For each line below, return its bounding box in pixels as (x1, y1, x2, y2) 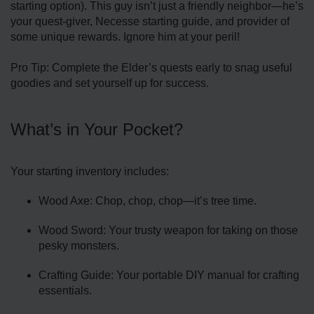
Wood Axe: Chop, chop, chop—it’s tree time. (39, 194, 257, 207)
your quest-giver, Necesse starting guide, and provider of (11, 15, 289, 27)
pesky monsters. (39, 239, 119, 252)
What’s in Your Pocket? (11, 119, 183, 139)
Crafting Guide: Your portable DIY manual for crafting (39, 268, 299, 281)
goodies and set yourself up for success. (11, 76, 209, 89)
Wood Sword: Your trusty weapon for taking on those (39, 224, 298, 236)
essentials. (39, 284, 92, 296)
